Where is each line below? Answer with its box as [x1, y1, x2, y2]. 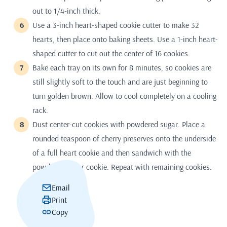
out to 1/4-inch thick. [32, 6, 102, 16]
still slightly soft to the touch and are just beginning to [32, 77, 208, 87]
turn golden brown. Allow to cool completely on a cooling [32, 91, 216, 101]
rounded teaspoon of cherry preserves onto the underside [32, 133, 216, 144]
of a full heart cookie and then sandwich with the [32, 147, 191, 158]
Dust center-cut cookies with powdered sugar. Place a [32, 119, 205, 130]
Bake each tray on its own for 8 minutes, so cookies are [32, 62, 211, 73]
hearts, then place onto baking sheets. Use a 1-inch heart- [32, 34, 218, 45]
